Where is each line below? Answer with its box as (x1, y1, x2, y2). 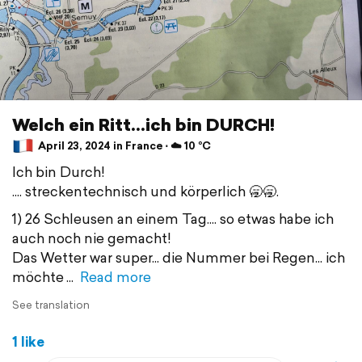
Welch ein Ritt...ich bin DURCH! (12, 112, 275, 137)
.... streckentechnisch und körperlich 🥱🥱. (12, 180, 279, 201)
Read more (80, 266, 151, 287)
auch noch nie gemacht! (12, 227, 171, 248)
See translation (12, 297, 90, 313)
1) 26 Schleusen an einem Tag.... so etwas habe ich (12, 208, 334, 229)
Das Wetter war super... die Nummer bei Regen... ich (12, 246, 345, 267)
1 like (12, 330, 44, 351)
